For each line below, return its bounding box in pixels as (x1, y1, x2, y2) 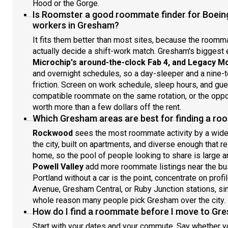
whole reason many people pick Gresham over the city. (33, 195, 225, 205)
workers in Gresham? (33, 20, 119, 31)
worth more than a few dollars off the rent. (33, 102, 181, 112)
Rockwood (33, 128, 73, 138)
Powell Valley (33, 162, 83, 172)
